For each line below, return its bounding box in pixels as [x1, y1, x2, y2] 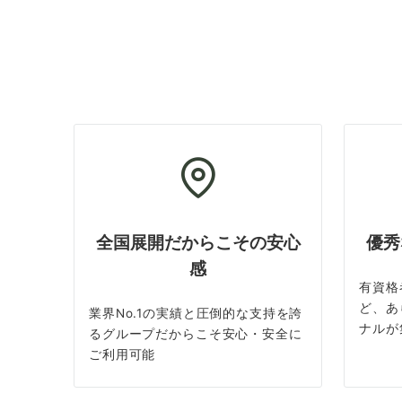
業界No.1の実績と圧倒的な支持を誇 [89, 306, 303, 321]
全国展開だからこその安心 [95, 233, 301, 253]
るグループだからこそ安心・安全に [89, 327, 302, 342]
